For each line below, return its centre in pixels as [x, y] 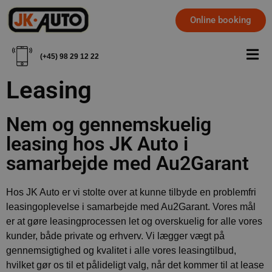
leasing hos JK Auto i [97, 144]
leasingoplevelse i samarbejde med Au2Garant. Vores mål [131, 207]
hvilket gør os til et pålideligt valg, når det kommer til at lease [135, 265]
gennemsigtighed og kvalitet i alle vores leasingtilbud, [121, 251]
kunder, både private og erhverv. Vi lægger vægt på [115, 236]
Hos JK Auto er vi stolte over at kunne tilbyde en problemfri [131, 192]
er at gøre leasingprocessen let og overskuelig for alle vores [134, 222]
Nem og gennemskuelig [109, 125]
